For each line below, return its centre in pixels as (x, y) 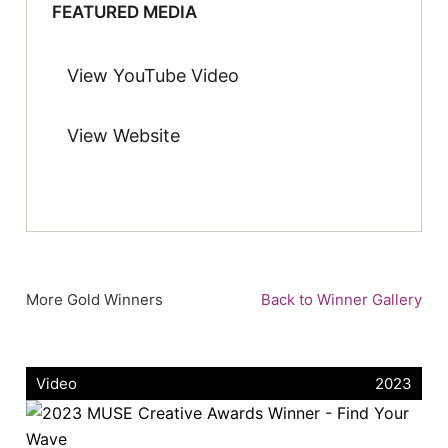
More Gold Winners (95, 300)
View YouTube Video (153, 76)
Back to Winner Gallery (337, 300)
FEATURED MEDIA (125, 12)
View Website (124, 136)
